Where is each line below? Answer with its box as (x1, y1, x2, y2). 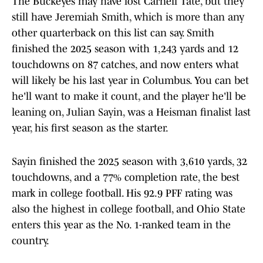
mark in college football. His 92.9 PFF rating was (12, 187, 232, 200)
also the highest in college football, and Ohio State (12, 203, 245, 215)
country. (12, 235, 49, 247)
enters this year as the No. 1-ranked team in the (12, 219, 231, 231)
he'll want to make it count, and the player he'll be (12, 90, 246, 103)
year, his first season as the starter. (12, 122, 170, 134)
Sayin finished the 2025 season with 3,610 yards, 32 (12, 156, 247, 168)
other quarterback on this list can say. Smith (12, 27, 214, 39)
